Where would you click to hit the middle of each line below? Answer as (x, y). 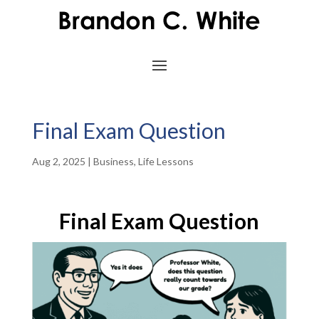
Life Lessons (166, 161)
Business (113, 161)
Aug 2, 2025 (58, 161)
